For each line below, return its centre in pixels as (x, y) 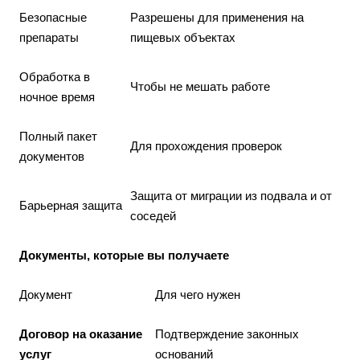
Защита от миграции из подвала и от (231, 196)
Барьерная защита (71, 205)
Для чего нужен (198, 295)
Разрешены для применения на (217, 17)
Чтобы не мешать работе (200, 86)
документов (52, 156)
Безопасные (53, 17)
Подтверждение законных (227, 334)
